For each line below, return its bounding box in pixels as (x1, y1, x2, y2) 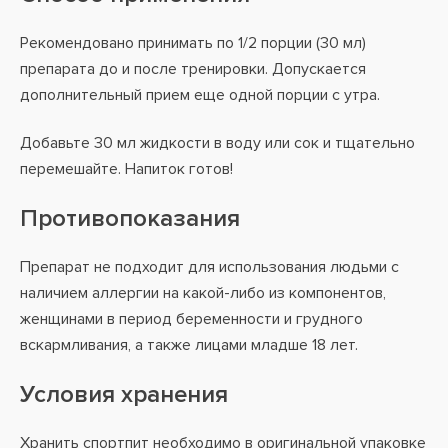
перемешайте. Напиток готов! (20, 159, 233, 179)
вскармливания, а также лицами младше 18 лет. (20, 335, 358, 355)
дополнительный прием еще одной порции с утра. (20, 85, 380, 105)
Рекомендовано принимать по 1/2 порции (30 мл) (20, 33, 366, 53)
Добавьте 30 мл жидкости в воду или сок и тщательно (20, 133, 415, 153)
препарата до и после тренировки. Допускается (20, 59, 366, 79)
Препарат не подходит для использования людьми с (20, 257, 399, 277)
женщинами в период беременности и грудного (20, 309, 363, 329)
